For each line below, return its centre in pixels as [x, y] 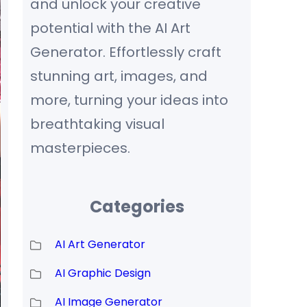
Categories [137, 207]
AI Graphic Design [102, 273]
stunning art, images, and [119, 76]
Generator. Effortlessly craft [125, 52]
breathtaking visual [97, 124]
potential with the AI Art [110, 28]
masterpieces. [80, 148]
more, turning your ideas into [129, 100]
